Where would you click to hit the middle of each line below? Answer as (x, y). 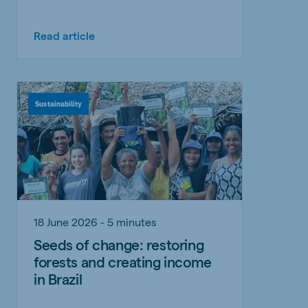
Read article (64, 35)
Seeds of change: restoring (119, 244)
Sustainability (58, 103)
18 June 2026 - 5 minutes (95, 221)
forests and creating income (123, 261)
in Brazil (58, 278)
